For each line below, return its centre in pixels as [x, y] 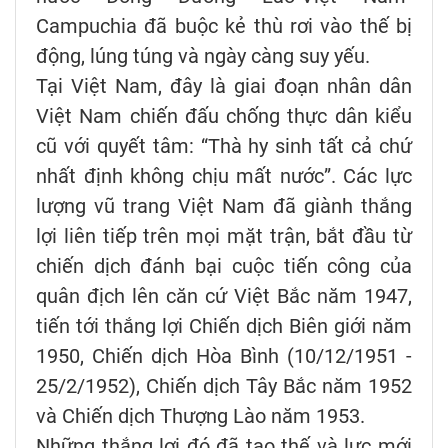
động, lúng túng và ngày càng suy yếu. [203, 56]
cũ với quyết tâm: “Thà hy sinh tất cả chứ [224, 146]
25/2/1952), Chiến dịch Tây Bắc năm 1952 [224, 386]
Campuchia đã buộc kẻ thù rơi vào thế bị [224, 26]
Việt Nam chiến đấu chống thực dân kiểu [224, 116]
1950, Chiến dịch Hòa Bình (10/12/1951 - [224, 356]
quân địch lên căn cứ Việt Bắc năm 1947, [224, 296]
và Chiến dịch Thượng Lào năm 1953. [200, 416]
